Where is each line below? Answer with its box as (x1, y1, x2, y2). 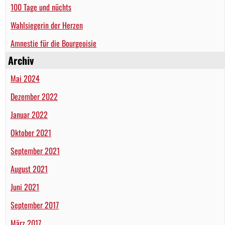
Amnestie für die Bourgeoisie (11, 37, 96, 50)
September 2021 (11, 145, 60, 157)
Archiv (8, 53, 34, 68)
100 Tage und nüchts (11, 1, 71, 14)
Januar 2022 (11, 108, 48, 121)
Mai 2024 (11, 72, 40, 85)
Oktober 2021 (11, 127, 51, 139)
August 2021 (11, 163, 48, 175)
